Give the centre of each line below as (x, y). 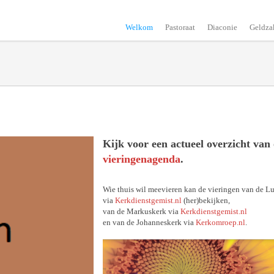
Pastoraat (180, 27)
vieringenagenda (142, 159)
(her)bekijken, (206, 200)
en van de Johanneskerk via (149, 222)
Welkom (139, 27)
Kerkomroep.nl (220, 222)
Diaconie (222, 27)
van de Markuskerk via (142, 211)
